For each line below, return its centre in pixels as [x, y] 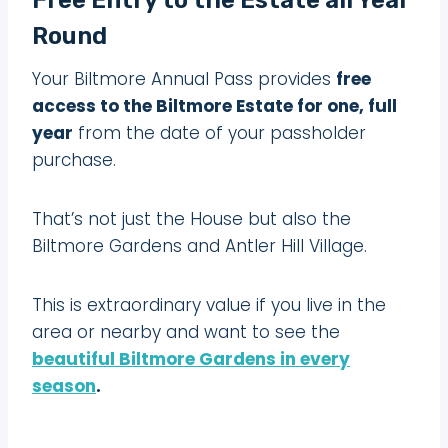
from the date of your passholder [219, 132]
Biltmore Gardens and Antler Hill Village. [199, 245]
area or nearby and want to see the [186, 331]
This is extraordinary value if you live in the [209, 304]
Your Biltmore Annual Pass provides [184, 78]
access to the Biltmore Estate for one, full [214, 105]
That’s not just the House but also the [191, 218]
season [64, 385]
